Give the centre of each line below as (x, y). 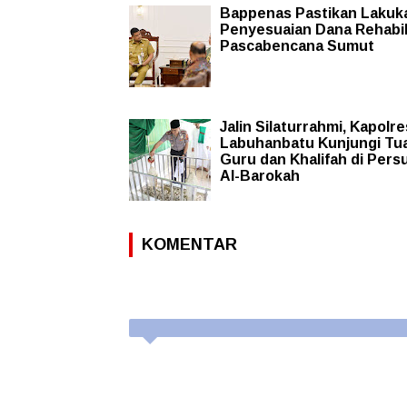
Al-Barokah (260, 176)
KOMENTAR (189, 245)
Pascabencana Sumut (297, 46)
